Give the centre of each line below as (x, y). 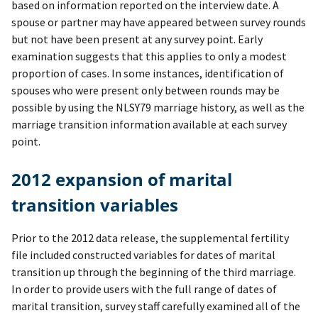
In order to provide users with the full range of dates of (144, 289)
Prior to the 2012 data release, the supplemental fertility (150, 238)
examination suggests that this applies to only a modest (149, 56)
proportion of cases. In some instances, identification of (148, 73)
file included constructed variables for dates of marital (143, 255)
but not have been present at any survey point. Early (137, 39)
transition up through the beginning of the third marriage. (154, 272)
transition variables (95, 205)
